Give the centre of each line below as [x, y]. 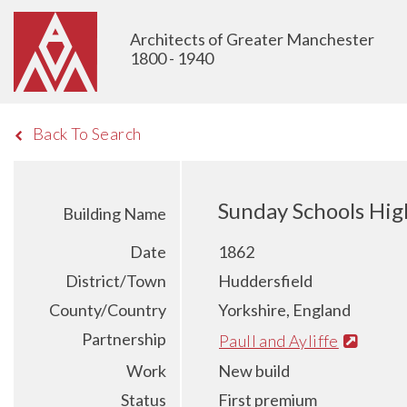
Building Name [114, 213]
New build [254, 370]
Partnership [124, 339]
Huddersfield [265, 281]
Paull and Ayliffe [279, 340]
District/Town [116, 281]
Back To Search [87, 134]
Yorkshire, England [284, 310]
